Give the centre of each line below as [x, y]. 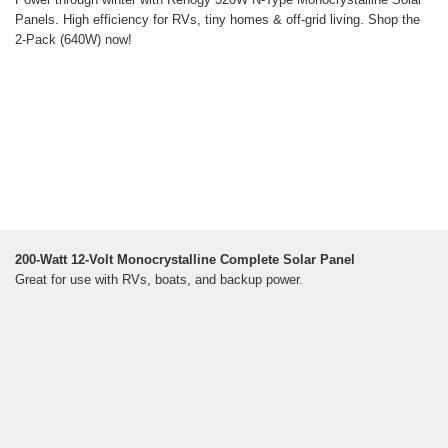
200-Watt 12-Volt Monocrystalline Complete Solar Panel [185, 260]
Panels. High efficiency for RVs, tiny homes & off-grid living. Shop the [217, 20]
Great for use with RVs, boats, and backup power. [159, 280]
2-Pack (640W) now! [73, 40]
